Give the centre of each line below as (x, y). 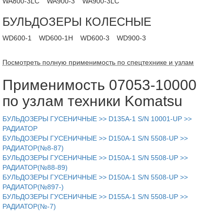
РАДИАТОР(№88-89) (35, 167)
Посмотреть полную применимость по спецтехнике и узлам (98, 62)
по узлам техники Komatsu (92, 101)
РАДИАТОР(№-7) (29, 206)
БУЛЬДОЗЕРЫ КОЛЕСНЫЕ (77, 22)
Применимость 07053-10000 (100, 85)
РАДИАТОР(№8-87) (33, 148)
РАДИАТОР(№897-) (33, 187)
